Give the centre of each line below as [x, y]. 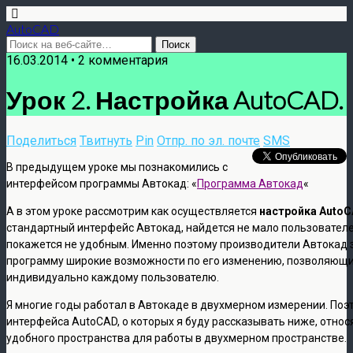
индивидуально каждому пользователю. [113, 277]
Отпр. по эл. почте [208, 140]
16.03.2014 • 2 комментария [87, 60]
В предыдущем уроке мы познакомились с [117, 167]
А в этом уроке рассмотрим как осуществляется [133, 211]
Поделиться [41, 140]
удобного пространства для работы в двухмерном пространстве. [176, 338]
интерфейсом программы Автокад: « [102, 183]
